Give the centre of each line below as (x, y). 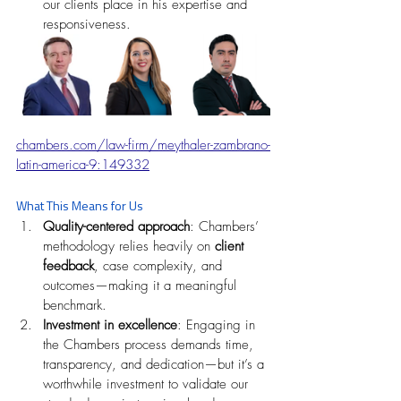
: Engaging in (218, 325)
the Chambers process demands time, (150, 345)
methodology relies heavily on (129, 246)
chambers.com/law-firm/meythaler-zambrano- (143, 145)
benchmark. (75, 305)
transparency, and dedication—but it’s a (156, 364)
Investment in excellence (110, 325)
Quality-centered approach (116, 226)
